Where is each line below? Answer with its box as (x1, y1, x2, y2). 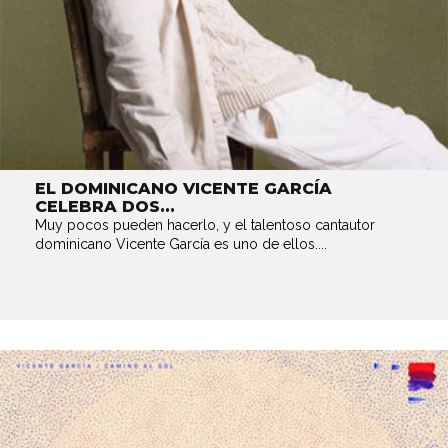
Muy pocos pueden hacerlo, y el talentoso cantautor (35, 217, 375, 233)
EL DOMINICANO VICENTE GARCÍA (35, 179, 332, 198)
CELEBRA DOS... (35, 197, 175, 216)
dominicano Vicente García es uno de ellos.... (35, 236, 327, 252)
